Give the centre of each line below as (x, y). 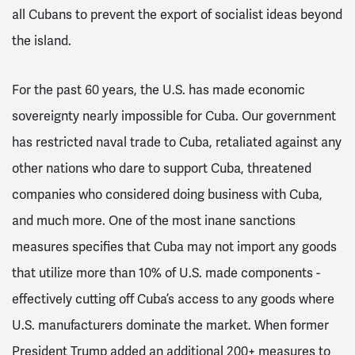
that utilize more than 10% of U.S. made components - (166, 273)
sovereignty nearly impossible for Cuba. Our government (174, 116)
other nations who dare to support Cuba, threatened (162, 168)
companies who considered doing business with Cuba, (167, 195)
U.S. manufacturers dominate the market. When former (170, 325)
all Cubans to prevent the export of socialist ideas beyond (177, 15)
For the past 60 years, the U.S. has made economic (158, 90)
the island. (43, 42)
